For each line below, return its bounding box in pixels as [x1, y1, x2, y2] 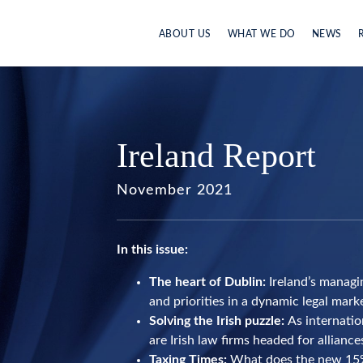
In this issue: [117, 243, 188, 256]
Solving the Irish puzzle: [149, 314, 288, 327]
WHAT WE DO [227, 29, 296, 39]
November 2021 [117, 183, 233, 198]
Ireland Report [117, 137, 316, 174]
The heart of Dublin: [149, 275, 269, 288]
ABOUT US [158, 29, 211, 39]
